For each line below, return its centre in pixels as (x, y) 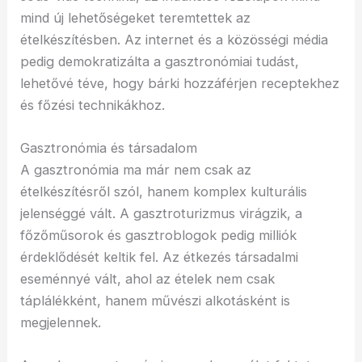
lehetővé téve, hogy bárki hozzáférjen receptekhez (180, 83)
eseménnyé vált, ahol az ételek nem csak (148, 279)
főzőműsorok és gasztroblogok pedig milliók (159, 236)
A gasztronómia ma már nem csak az (136, 170)
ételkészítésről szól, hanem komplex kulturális (164, 192)
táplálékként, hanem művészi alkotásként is (156, 301)
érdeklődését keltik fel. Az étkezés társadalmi (160, 257)
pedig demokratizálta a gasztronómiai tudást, (160, 61)
